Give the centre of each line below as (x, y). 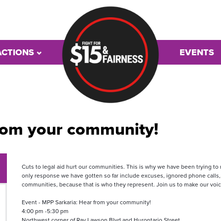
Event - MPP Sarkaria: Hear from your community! (86, 202)
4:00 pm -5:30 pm (46, 211)
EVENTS (197, 52)
